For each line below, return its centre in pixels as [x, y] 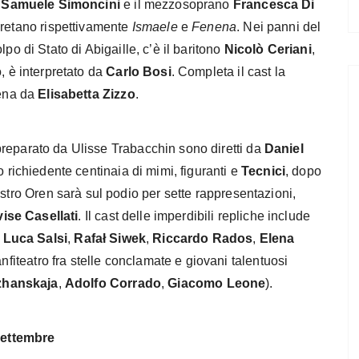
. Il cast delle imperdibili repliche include [194, 216]
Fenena [214, 26]
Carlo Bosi [139, 71]
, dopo [303, 171]
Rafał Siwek [110, 238]
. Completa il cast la [228, 71]
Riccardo [181, 238]
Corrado [135, 283]
